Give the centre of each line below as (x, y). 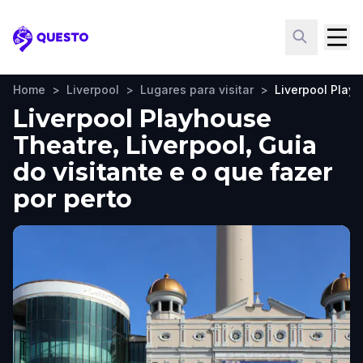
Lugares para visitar (197, 90)
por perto (73, 199)
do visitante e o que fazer (173, 172)
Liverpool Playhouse (142, 119)
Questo (37, 47)
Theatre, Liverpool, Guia (165, 145)
